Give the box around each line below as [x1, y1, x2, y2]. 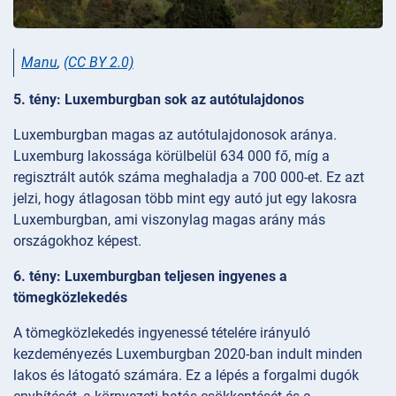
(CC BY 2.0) [64, 54, 133, 72]
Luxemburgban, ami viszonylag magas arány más [13, 210, 325, 228]
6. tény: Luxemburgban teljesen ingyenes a [13, 267, 287, 285]
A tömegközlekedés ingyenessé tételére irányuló [13, 324, 310, 341]
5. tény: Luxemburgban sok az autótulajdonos [13, 90, 304, 108]
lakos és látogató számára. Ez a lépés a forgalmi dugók [13, 366, 359, 384]
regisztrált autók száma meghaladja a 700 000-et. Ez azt [13, 168, 364, 186]
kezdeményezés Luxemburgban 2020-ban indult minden [13, 345, 362, 362]
